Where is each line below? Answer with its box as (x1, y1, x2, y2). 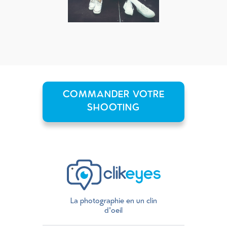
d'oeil (104, 207, 123, 215)
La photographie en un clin (70, 198, 157, 206)
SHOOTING (87, 103, 140, 113)
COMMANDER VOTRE (62, 90, 165, 100)
